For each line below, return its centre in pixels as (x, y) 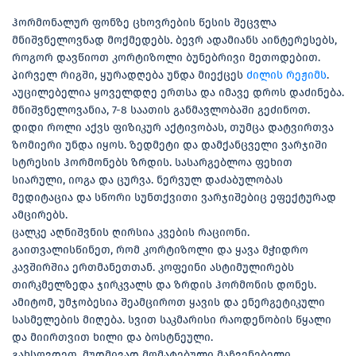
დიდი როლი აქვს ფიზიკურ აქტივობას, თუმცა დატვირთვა (173, 127)
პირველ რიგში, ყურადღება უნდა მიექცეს (129, 75)
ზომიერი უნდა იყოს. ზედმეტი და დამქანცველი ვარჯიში (170, 145)
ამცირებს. (40, 215)
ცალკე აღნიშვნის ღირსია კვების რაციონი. (131, 232)
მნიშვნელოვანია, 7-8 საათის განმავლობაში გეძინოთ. (163, 110)
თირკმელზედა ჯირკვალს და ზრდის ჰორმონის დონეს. (164, 284)
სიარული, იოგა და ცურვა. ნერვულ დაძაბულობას (147, 180)
